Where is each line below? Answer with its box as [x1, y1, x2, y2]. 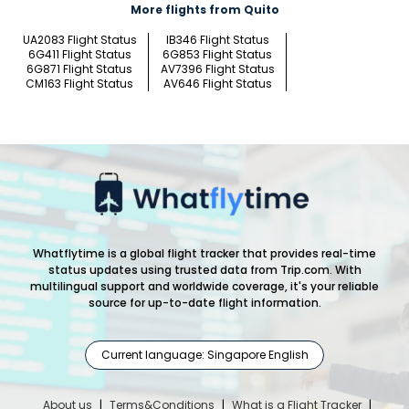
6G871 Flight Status [26, 61, 132, 78]
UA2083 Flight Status [22, 32, 137, 48]
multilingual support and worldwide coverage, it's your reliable [30, 278, 379, 295]
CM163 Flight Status [26, 76, 133, 92]
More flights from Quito [130, 2, 279, 18]
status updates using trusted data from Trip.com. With [47, 262, 362, 278]
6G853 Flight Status [163, 47, 272, 63]
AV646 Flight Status [163, 76, 272, 92]
